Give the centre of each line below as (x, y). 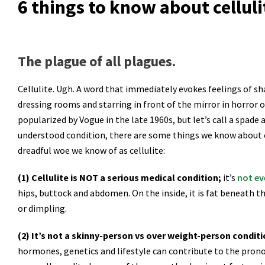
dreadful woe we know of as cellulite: (91, 150)
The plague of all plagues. (97, 61)
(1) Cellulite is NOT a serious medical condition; (120, 177)
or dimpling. (42, 208)
